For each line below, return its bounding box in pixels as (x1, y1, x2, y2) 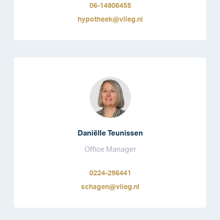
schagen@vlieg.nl (81, 183, 139, 191)
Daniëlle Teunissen (77, 129, 143, 137)
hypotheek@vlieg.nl (77, 16, 143, 24)
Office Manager (84, 145, 136, 153)
